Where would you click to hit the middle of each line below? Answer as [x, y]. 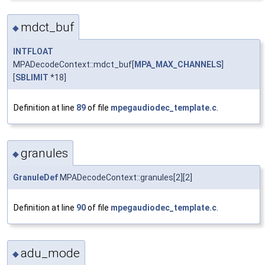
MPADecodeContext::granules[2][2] [125, 177]
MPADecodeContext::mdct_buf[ [74, 64]
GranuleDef [35, 177]
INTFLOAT [33, 51]
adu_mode [50, 253]
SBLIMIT [32, 77]
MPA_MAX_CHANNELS [178, 64]
